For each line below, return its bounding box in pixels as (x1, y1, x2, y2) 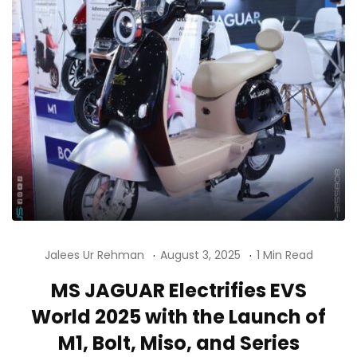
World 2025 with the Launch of (31, 304, 326, 331)
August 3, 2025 (159, 247, 241, 264)
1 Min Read (256, 247, 313, 264)
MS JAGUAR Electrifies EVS (50, 277, 307, 304)
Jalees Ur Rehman (44, 247, 144, 264)
